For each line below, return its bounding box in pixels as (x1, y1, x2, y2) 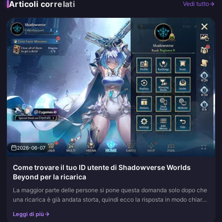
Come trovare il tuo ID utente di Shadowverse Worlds (13, 163, 191, 171)
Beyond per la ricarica (13, 172, 86, 181)
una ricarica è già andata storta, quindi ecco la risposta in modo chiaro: (13, 196, 207, 203)
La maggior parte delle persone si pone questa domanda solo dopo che (13, 186, 207, 194)
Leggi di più (13, 211, 44, 218)
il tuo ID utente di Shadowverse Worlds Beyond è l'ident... (13, 205, 169, 213)
